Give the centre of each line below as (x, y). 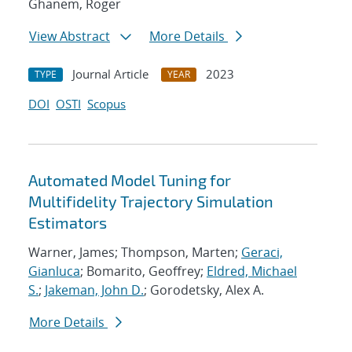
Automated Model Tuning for (130, 180)
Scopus (106, 104)
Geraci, (262, 253)
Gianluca (54, 271)
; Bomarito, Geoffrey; (143, 271)
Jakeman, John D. (94, 290)
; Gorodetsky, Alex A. (204, 290)
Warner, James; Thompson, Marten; (135, 253)
